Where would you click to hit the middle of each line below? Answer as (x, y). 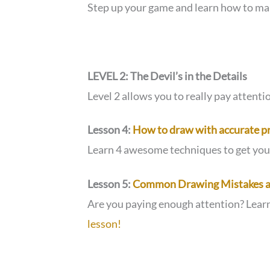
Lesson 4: (109, 130)
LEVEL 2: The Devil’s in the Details (168, 76)
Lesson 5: (110, 184)
